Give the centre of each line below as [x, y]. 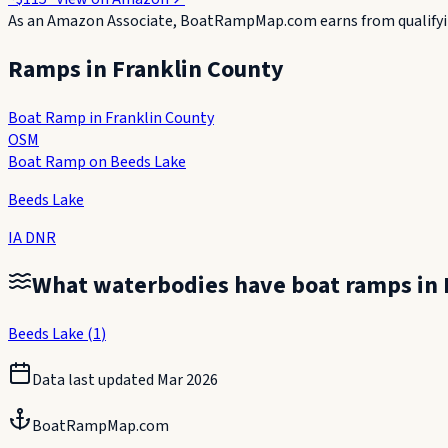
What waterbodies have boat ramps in [237, 286]
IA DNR [32, 237]
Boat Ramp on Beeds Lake [97, 161]
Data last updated [94, 380]
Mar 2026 [187, 380]
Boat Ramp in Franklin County [111, 117]
